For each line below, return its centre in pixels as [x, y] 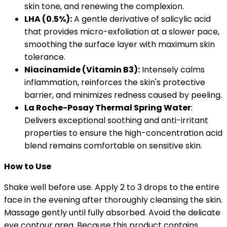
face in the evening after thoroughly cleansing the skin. [113, 200]
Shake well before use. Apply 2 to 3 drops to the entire [112, 187]
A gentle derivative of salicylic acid [141, 19]
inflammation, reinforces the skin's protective [115, 82]
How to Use [28, 166]
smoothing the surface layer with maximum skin [120, 44]
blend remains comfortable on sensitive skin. [113, 145]
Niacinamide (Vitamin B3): [82, 69]
